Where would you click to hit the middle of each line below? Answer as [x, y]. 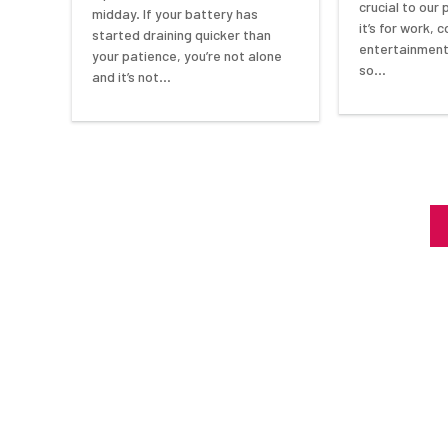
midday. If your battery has [175, 14]
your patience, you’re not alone [187, 56]
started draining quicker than [181, 35]
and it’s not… [131, 77]
